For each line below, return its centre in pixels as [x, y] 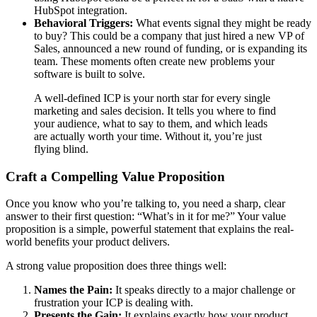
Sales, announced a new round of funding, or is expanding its [171, 48]
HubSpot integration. [81, 10]
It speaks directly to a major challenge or [204, 290]
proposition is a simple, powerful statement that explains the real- [150, 229]
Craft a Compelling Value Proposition [115, 176]
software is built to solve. [90, 74]
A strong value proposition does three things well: [116, 266]
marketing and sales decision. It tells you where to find [155, 110]
